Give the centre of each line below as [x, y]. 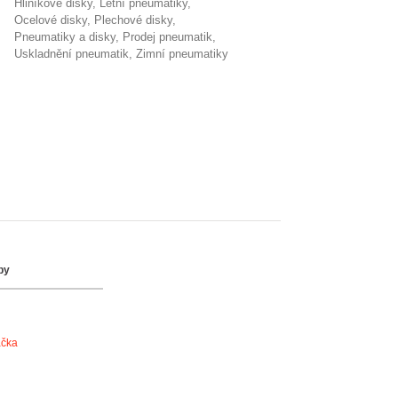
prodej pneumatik [171, 37]
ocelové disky [55, 20]
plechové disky [137, 20]
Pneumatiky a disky [69, 37]
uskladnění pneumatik [76, 54]
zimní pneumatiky [186, 54]
